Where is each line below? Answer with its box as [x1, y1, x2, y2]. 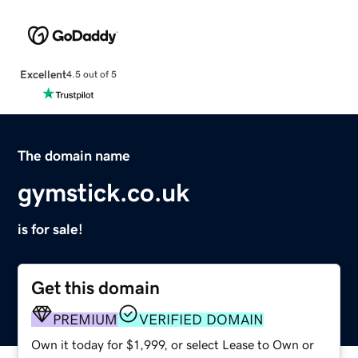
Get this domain [31, 278, 161, 297]
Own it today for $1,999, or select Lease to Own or [31, 337, 315, 351]
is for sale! [18, 221, 84, 237]
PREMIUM [53, 312, 118, 327]
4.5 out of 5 [66, 70, 117, 80]
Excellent [19, 68, 66, 80]
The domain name [18, 148, 131, 163]
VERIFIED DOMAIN [139, 312, 265, 327]
